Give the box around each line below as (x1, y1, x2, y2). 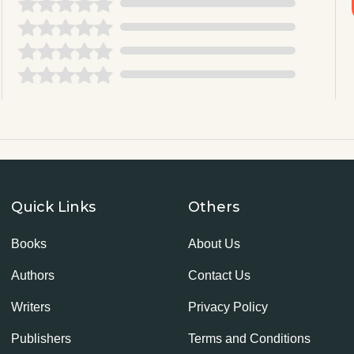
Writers (11, 300, 51, 314)
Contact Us (187, 269, 250, 282)
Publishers (11, 332, 71, 345)
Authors (11, 269, 55, 282)
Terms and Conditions (187, 332, 311, 345)
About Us (187, 237, 240, 250)
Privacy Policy (187, 300, 268, 314)
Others (187, 198, 239, 216)
